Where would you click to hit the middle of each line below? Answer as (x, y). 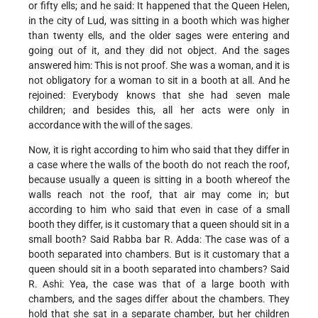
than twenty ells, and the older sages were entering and (159, 36)
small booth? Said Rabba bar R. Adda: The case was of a (159, 240)
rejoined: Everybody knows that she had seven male (159, 95)
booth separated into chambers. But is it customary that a (159, 254)
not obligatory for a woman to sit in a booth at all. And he (159, 81)
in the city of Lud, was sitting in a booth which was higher (159, 21)
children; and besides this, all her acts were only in (159, 110)
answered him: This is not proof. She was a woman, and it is (159, 66)
